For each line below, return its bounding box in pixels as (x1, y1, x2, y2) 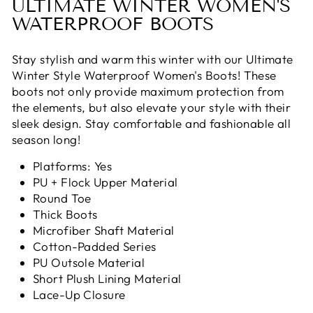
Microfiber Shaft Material (33, 223, 175, 238)
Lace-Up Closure (33, 287, 126, 302)
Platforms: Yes (33, 159, 112, 173)
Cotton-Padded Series (33, 239, 156, 254)
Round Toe (33, 191, 92, 205)
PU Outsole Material (33, 255, 145, 270)
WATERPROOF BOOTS (12, 13, 214, 35)
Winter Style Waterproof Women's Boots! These (12, 68, 277, 82)
